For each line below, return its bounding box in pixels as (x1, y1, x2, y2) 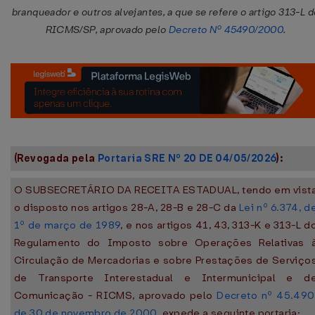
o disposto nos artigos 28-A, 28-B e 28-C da (14, 200, 240, 214)
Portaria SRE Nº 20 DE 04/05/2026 (97, 151, 277, 165)
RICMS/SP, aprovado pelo (45, 23, 169, 37)
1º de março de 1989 (14, 218, 121, 232)
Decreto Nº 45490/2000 (168, 23, 284, 37)
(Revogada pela (14, 151, 98, 165)
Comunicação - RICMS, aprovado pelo (14, 288, 217, 302)
